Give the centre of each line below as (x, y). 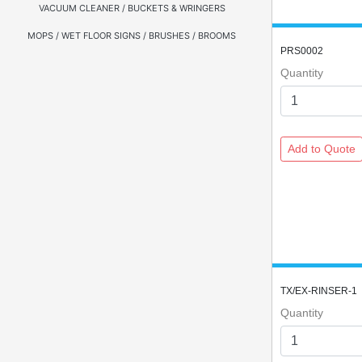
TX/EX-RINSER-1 (319, 291)
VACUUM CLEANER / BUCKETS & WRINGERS (132, 8)
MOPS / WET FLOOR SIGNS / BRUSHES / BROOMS (132, 36)
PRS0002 (302, 51)
